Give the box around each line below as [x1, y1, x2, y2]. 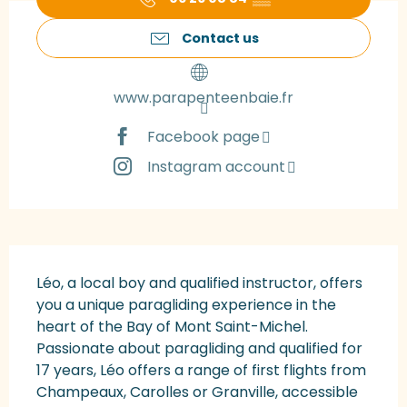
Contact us [181, 29, 259, 48]
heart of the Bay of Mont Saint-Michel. [36, 316, 308, 338]
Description [9, 245, 118, 272]
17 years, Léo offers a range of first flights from [36, 360, 366, 382]
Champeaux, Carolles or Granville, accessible [36, 382, 358, 403]
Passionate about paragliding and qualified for [36, 338, 362, 360]
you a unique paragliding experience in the [36, 294, 336, 316]
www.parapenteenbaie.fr [114, 87, 293, 109]
